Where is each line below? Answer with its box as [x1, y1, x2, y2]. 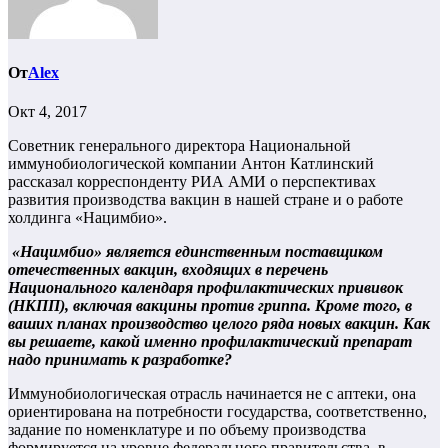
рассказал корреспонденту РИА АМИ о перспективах [8, 173, 376, 191]
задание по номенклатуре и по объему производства [8, 421, 366, 439]
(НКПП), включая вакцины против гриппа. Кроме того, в [8, 297, 412, 315]
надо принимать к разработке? [8, 351, 232, 369]
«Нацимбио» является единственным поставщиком [12, 243, 383, 261]
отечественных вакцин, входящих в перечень [8, 261, 328, 279]
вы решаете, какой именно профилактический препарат [8, 333, 412, 351]
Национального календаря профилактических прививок [8, 279, 403, 297]
